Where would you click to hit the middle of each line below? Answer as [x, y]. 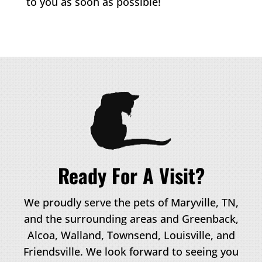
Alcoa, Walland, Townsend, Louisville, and [131, 235]
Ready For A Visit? [131, 175]
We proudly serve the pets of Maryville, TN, [131, 203]
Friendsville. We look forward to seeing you [131, 252]
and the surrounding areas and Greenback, [131, 219]
